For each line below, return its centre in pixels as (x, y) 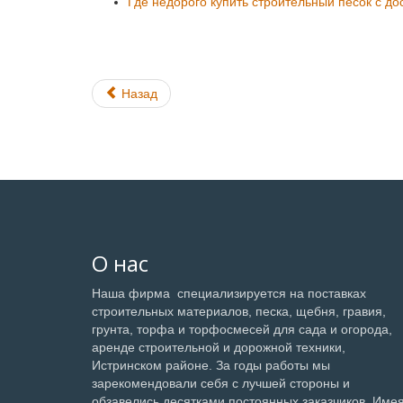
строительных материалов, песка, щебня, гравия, (239, 311)
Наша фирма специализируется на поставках (229, 293)
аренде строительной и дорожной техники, (219, 347)
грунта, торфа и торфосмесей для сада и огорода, (242, 329)
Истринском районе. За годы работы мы (211, 365)
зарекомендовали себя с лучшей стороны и (221, 383)
